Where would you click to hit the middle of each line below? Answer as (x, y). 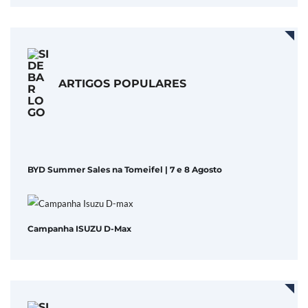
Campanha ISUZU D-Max (79, 228)
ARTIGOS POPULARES (122, 83)
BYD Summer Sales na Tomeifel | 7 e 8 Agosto (125, 169)
